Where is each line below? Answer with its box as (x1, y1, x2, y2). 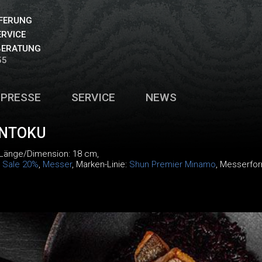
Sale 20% (2, 159, 39, 170)
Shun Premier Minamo (129, 159, 216, 170)
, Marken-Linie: (71, 159, 129, 170)
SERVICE (71, 91, 115, 104)
